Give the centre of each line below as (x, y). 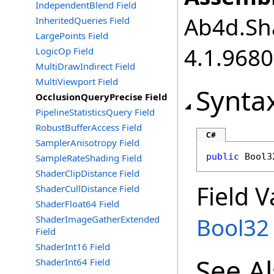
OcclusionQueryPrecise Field (102, 97)
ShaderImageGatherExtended (98, 219)
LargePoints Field (72, 35)
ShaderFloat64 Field (77, 204)
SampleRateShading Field (89, 158)
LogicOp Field (65, 51)
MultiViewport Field (77, 81)
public (223, 157)
